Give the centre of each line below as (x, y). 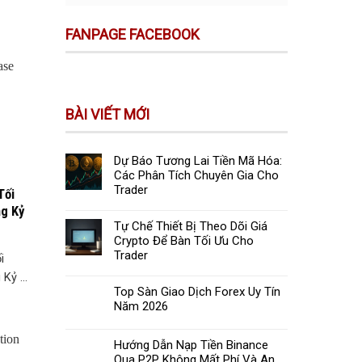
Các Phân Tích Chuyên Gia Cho (196, 176)
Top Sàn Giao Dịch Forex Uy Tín (197, 292)
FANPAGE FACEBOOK (133, 34)
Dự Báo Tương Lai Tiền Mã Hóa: (198, 161)
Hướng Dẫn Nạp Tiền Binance (191, 345)
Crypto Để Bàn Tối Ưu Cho (184, 241)
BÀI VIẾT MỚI (107, 115)
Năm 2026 (141, 307)
